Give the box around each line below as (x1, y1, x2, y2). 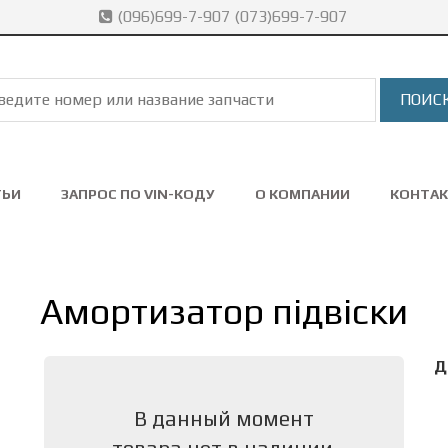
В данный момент (134, 406, 314, 431)
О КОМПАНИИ (255, 186, 350, 202)
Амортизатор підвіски (40, 290, 408, 332)
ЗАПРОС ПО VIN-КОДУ (61, 186, 215, 202)
